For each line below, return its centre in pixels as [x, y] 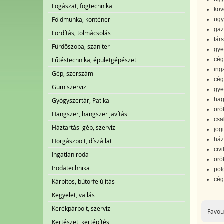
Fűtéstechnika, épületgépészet [94, 60]
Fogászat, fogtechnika [82, 6]
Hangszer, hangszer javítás [90, 114]
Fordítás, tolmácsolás [81, 33]
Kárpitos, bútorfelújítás [83, 181]
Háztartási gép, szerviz [84, 127]
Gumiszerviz [69, 87]
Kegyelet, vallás [73, 195]
